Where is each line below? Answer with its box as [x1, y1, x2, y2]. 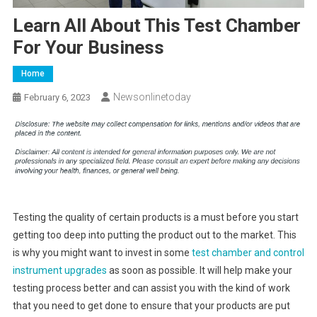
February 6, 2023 [23, 92, 91, 103]
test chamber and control [191, 246, 304, 258]
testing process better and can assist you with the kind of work [12, 282, 290, 294]
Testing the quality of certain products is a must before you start [12, 211, 299, 223]
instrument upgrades [12, 264, 107, 276]
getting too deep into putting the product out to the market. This [12, 229, 296, 241]
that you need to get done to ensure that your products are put [12, 299, 290, 311]
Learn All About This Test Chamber [12, 15, 301, 37]
